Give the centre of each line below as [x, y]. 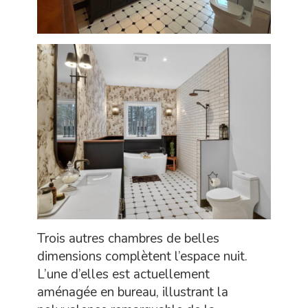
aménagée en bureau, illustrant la [133, 293]
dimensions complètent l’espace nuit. [142, 257]
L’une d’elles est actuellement [123, 275]
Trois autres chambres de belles [128, 239]
